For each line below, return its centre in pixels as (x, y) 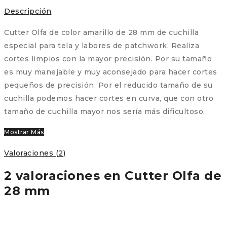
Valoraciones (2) (35, 153)
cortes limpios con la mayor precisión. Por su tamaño (108, 59)
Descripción (28, 11)
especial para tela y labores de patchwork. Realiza (102, 46)
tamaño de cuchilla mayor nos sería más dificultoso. (105, 112)
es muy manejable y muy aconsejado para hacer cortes (111, 72)
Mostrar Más (24, 132)
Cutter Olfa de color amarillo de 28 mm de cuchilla (101, 33)
